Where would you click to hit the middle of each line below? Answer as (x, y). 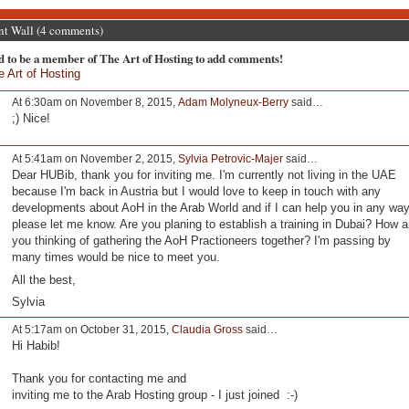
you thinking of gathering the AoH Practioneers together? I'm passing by (201, 241)
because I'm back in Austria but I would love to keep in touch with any (196, 192)
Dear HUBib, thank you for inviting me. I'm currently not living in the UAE (204, 175)
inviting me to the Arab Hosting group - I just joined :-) (154, 395)
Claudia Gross (207, 330)
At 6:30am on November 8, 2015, (94, 102)
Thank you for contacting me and (100, 379)
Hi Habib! (36, 346)
